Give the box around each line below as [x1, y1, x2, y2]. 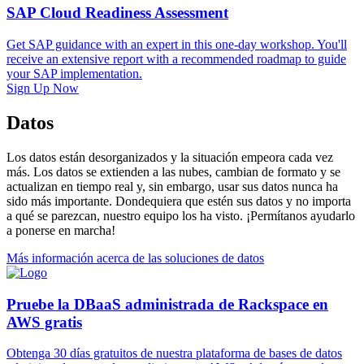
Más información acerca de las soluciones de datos [6, 250, 264, 265]
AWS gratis [6, 313, 82, 331]
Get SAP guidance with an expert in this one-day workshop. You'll [6, 37, 347, 52]
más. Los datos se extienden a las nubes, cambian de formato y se [6, 164, 340, 179]
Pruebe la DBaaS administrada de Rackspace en [6, 295, 328, 313]
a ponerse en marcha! [6, 223, 115, 237]
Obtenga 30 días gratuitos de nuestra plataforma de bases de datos [6, 346, 342, 361]
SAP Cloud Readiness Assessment [6, 4, 228, 22]
